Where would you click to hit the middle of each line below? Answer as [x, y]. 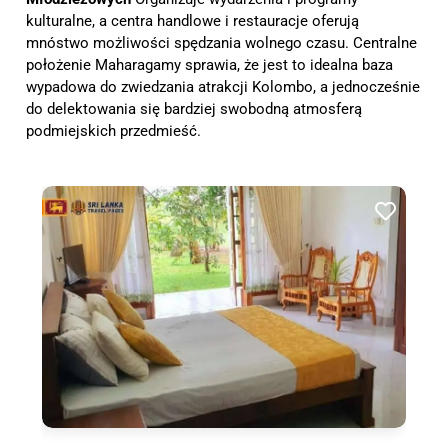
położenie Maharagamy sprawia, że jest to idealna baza [209, 64]
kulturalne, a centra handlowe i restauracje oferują [192, 20]
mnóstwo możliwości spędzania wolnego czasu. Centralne [221, 42]
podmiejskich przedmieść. [113, 130]
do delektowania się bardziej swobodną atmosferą [194, 108]
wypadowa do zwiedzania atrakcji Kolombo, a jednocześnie [223, 86]
